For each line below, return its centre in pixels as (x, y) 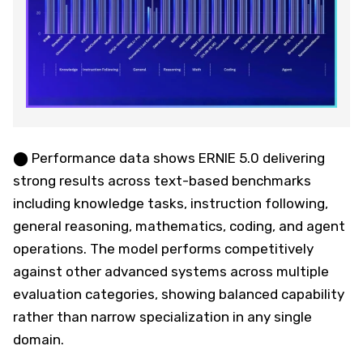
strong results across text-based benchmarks (162, 180)
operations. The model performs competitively (163, 248)
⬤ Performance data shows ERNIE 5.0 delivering (169, 158)
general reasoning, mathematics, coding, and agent (179, 226)
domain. (38, 339)
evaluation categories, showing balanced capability (179, 294)
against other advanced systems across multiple (171, 271)
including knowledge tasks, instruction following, (171, 203)
